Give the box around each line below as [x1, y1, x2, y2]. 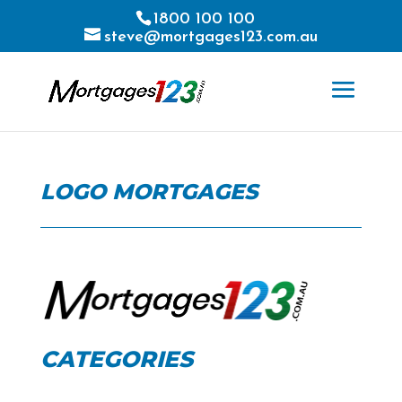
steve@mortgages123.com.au [103, 29, 318, 46]
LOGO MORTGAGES [39, 179, 258, 205]
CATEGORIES [39, 345, 193, 372]
